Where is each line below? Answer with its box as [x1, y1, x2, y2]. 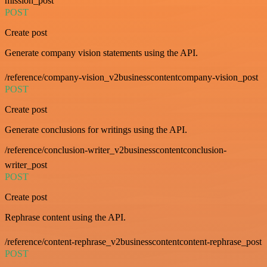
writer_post [5, 160, 47, 170]
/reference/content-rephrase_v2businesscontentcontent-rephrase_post [5, 237, 262, 247]
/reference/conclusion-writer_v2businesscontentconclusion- [5, 145, 226, 156]
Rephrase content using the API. [5, 212, 126, 223]
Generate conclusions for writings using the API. [5, 125, 187, 135]
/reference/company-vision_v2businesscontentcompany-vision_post [5, 72, 258, 83]
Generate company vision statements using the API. [5, 48, 198, 58]
